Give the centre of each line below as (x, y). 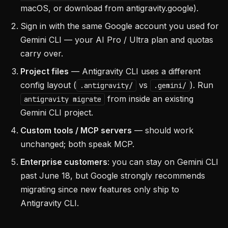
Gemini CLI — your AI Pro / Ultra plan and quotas (117, 40)
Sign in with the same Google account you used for (120, 26)
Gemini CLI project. (57, 112)
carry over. (42, 53)
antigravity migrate (63, 99)
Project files (45, 71)
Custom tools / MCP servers (76, 130)
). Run (202, 85)
